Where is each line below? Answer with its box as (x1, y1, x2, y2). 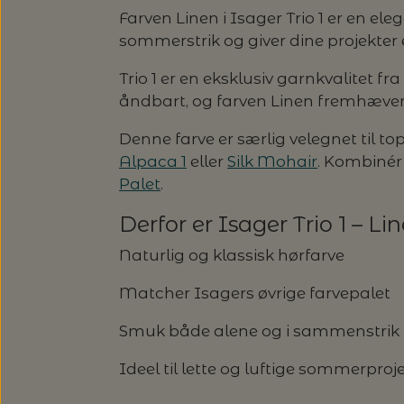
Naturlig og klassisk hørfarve (119, 246, 344, 265)
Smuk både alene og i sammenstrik (119, 322, 399, 341)
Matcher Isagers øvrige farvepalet (119, 284, 390, 303)
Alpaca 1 (119, 151, 187, 170)
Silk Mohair (227, 151, 317, 170)
